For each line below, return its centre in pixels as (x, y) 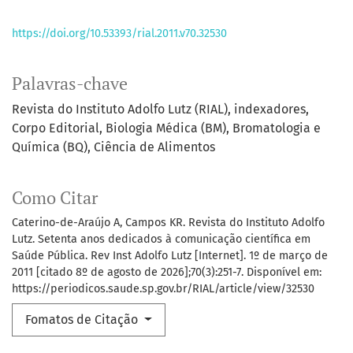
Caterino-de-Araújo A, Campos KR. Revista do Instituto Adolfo (168, 223)
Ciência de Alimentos (154, 147)
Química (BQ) (50, 147)
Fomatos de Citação (83, 320)
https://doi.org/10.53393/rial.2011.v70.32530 (119, 34)
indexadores (270, 110)
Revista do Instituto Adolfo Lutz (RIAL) (120, 110)
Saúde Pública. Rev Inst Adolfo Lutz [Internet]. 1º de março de (170, 256)
